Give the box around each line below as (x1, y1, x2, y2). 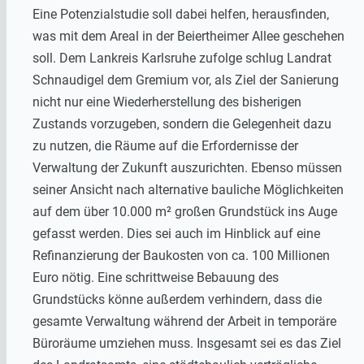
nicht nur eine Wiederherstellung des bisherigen (32, 93, 301, 110)
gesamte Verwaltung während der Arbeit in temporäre (32, 313, 336, 329)
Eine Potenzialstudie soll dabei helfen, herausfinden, (32, 6, 329, 22)
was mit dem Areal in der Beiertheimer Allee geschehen (32, 28, 344, 44)
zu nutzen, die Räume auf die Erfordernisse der (32, 137, 298, 154)
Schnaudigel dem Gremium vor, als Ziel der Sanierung (32, 71, 339, 88)
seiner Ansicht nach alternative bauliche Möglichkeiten (32, 181, 344, 197)
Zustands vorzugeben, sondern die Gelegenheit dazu (32, 115, 331, 132)
